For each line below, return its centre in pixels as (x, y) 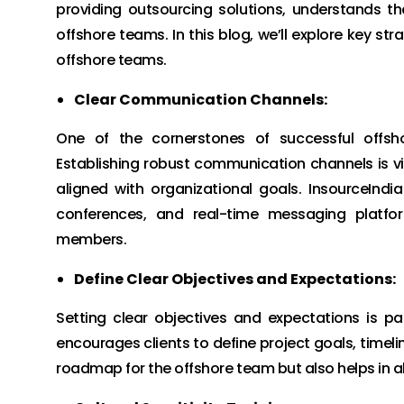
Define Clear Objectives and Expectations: (235, 279)
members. (92, 239)
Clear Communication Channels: (201, 100)
